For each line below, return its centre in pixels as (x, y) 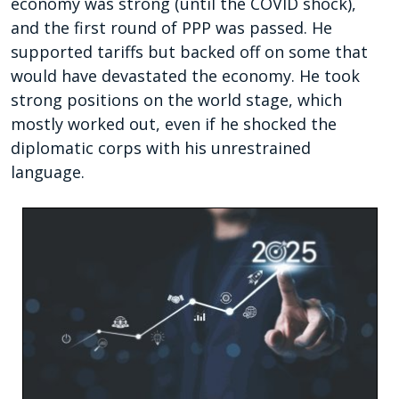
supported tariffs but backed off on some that (189, 52)
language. (48, 172)
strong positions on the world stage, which (176, 100)
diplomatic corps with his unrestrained (161, 148)
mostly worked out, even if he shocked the (174, 124)
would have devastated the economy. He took (185, 76)
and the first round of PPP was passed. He (171, 28)
